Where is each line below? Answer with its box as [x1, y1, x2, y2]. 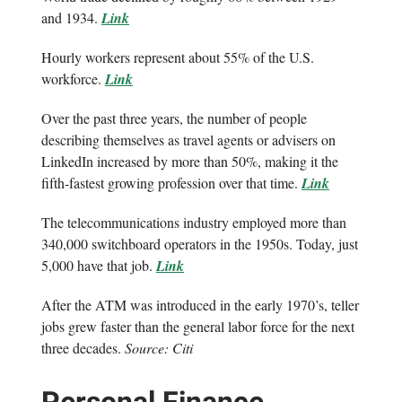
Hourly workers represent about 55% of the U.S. [41, 48, 314, 67]
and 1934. [41, 8, 101, 28]
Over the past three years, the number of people [41, 109, 307, 128]
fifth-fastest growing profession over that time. [41, 173, 301, 193]
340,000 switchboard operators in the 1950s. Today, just [41, 234, 358, 254]
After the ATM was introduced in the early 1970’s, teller [41, 295, 359, 315]
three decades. [41, 338, 125, 358]
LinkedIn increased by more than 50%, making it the [41, 152, 338, 171]
